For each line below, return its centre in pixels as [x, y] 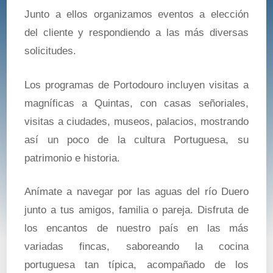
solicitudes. [51, 51]
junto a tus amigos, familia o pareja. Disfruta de [136, 210]
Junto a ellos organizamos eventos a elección [136, 15]
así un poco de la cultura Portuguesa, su [136, 140]
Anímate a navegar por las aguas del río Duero [136, 192]
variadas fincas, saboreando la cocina [136, 247]
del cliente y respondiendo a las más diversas [136, 33]
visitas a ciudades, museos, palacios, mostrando [136, 121]
